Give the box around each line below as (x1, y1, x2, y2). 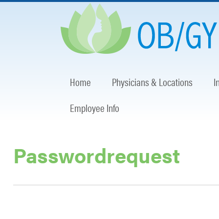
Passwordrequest (13, 140, 180, 170)
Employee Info (70, 100, 120, 115)
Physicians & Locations (112, 74, 193, 89)
